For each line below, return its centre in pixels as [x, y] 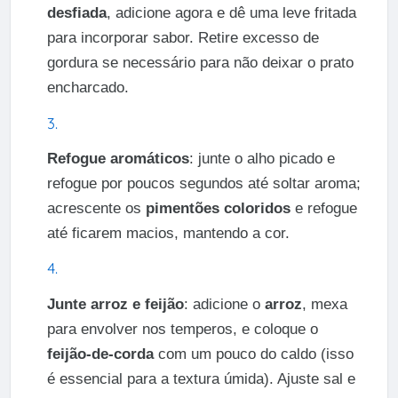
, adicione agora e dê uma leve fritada [231, 13]
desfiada [76, 13]
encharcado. [88, 88]
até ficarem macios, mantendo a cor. [168, 234]
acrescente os [96, 209]
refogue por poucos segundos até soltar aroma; [203, 184]
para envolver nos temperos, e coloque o [182, 329]
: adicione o [224, 304]
